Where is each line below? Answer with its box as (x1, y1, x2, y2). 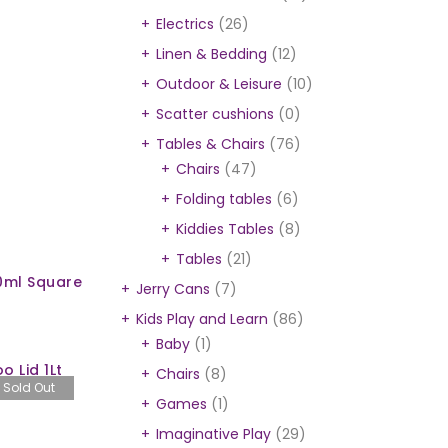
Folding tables (176, 189, 272, 209)
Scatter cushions (156, 104, 274, 124)
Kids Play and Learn (136, 309, 268, 329)
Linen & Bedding (156, 44, 267, 64)
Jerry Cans (136, 279, 210, 299)
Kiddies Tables (176, 219, 274, 239)
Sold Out (2, 379, 55, 397)
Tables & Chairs (156, 134, 265, 154)
